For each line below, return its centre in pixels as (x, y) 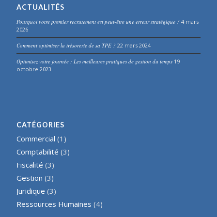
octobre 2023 (34, 69)
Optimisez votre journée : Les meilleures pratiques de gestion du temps (94, 61)
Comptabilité (37, 151)
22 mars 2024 (134, 45)
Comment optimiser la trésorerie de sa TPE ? (66, 45)
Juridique (31, 191)
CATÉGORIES (40, 124)
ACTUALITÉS (40, 7)
